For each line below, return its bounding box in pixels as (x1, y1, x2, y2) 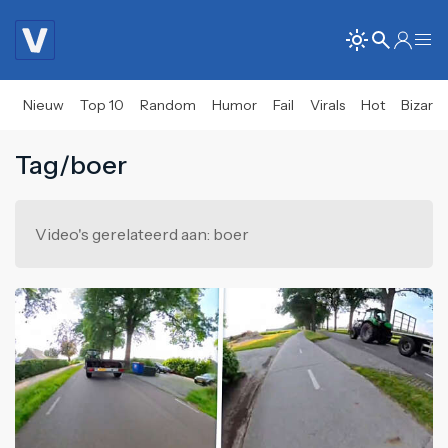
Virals (310, 96, 345, 114)
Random (140, 96, 196, 114)
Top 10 (80, 96, 124, 114)
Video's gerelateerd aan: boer (35, 224, 249, 244)
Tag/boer (15, 149, 127, 180)
